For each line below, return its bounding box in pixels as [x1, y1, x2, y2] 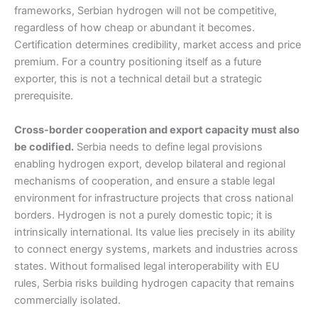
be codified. [14, 140, 74, 153]
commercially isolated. [14, 293, 121, 307]
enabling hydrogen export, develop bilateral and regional [14, 157, 285, 170]
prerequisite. [14, 89, 73, 103]
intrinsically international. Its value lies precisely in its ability [14, 225, 295, 238]
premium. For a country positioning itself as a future [14, 55, 261, 69]
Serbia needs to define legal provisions [74, 140, 263, 153]
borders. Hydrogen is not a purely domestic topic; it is [14, 208, 273, 221]
